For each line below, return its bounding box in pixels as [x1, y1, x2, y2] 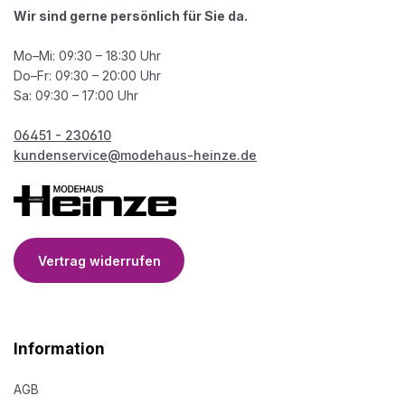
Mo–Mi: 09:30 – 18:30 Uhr [14, 47, 161, 63]
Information [14, 340, 105, 359]
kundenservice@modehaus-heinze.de [14, 146, 257, 163]
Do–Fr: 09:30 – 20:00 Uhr [14, 67, 161, 83]
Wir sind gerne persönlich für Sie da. [14, 7, 248, 24]
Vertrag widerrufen [37, 252, 161, 268]
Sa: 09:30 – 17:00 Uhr [14, 87, 138, 103]
